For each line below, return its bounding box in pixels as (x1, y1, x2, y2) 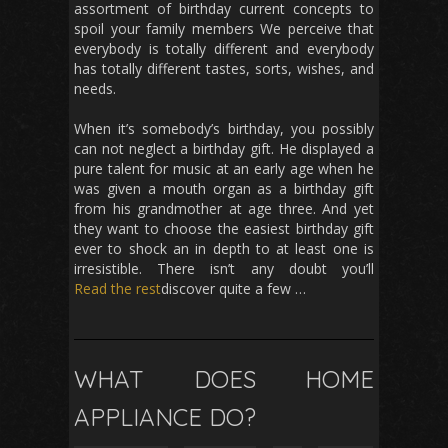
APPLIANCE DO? (74, 402, 256, 433)
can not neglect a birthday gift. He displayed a (74, 139, 374, 159)
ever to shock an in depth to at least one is (74, 239, 374, 259)
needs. (74, 79, 116, 99)
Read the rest (74, 279, 161, 299)
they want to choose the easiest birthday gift (74, 219, 374, 239)
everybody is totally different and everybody (74, 39, 374, 59)
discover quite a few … (161, 279, 306, 299)
